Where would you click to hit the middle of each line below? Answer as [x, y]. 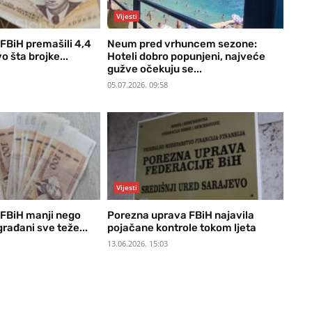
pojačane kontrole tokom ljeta [181, 228]
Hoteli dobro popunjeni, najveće [186, 56]
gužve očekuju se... [154, 69]
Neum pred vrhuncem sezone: [182, 44]
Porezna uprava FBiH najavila [180, 216]
